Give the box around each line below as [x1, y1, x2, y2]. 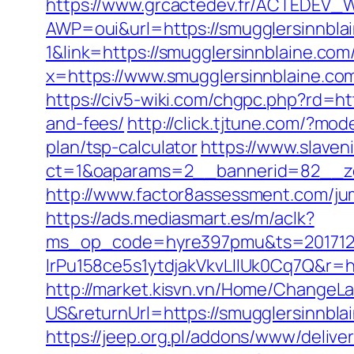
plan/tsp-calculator [46, 135, 198, 159]
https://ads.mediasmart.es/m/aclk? [46, 206, 314, 230]
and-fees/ [46, 111, 125, 135]
